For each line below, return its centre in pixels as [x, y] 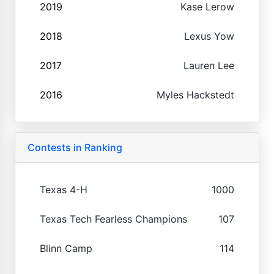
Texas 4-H [64, 189]
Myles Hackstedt [195, 94]
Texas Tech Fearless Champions [113, 219]
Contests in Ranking [75, 147]
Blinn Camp [66, 248]
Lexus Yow [209, 36]
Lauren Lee [209, 65]
